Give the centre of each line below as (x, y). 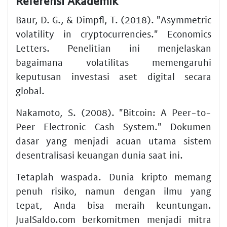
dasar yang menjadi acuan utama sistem (113, 141)
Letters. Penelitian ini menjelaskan (113, 48)
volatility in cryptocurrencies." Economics (113, 34)
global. (30, 91)
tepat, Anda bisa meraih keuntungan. (113, 205)
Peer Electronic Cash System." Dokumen (113, 127)
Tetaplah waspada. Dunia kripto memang (113, 177)
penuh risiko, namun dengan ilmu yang (113, 191)
